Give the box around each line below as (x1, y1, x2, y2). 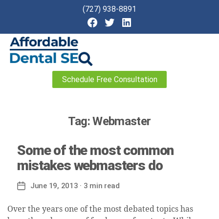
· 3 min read (78, 181, 120, 191)
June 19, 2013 (30, 181, 78, 191)
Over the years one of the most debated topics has (7, 204, 193, 215)
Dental (9, 75, 32, 85)
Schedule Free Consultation (62, 74, 157, 84)
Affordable (9, 65, 46, 75)
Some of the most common (17, 142, 174, 159)
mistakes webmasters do (17, 157, 163, 174)
